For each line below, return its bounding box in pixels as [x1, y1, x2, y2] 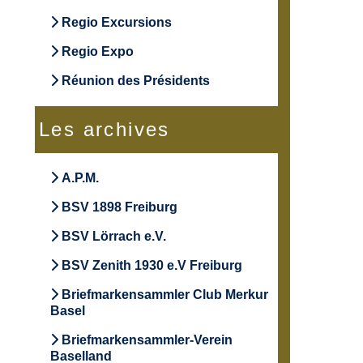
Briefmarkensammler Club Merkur [58, 288, 268, 302]
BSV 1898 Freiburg [58, 200, 177, 215]
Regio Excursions [58, 15, 172, 30]
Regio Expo [58, 45, 134, 59]
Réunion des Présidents [58, 74, 210, 88]
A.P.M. [58, 171, 99, 186]
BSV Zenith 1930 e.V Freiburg [58, 258, 242, 273]
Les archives [39, 118, 170, 141]
